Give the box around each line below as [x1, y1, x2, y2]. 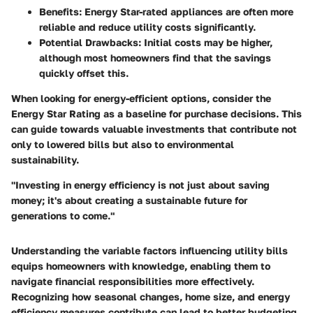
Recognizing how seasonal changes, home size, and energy [11, 291, 290, 303]
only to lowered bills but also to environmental [11, 138, 234, 151]
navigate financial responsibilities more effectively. [11, 275, 254, 288]
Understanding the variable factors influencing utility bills [11, 245, 288, 257]
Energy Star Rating [11, 108, 101, 120]
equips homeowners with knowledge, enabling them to [11, 260, 270, 272]
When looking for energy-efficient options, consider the [11, 92, 271, 105]
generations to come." [11, 210, 115, 222]
